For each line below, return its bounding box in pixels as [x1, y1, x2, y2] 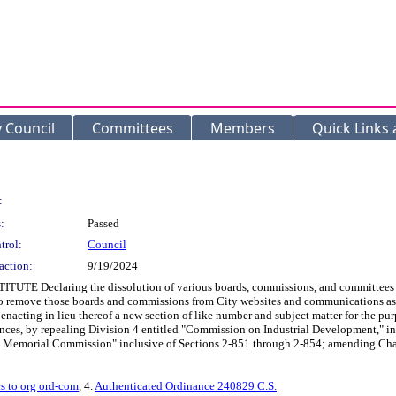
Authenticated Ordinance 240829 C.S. [95, 379, 277, 392]
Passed [88, 217, 119, 230]
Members [210, 118, 275, 138]
